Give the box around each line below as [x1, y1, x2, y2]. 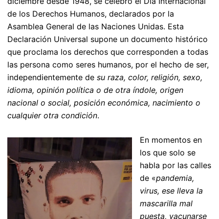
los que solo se [140, 148, 196, 157]
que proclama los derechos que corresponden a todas [7, 47, 208, 57]
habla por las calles [140, 160, 211, 170]
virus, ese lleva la [140, 186, 203, 196]
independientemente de [7, 72, 97, 82]
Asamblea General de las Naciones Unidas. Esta [7, 22, 184, 31]
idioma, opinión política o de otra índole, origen [7, 85, 183, 95]
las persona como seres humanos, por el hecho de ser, [7, 60, 209, 69]
